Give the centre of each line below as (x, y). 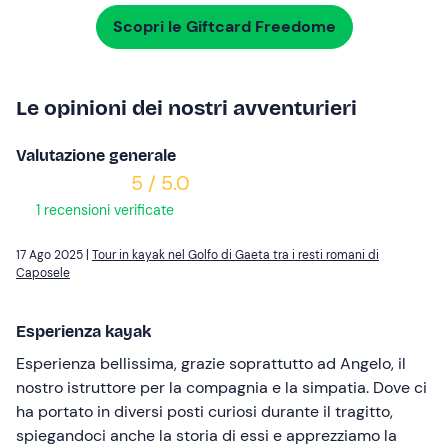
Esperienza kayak (83, 332)
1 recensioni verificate (103, 210)
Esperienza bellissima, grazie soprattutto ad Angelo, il (211, 364)
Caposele (43, 273)
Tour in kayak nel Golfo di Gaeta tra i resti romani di (235, 255)
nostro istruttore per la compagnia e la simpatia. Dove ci (221, 388)
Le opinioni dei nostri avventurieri (186, 108)
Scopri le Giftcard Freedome (224, 27)
